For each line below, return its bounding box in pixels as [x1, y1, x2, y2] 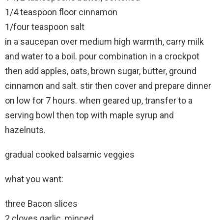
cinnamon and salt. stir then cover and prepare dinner [5, 80, 211, 91]
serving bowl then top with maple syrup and [5, 110, 174, 120]
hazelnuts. [5, 124, 46, 135]
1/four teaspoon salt [5, 21, 84, 32]
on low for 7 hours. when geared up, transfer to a [5, 95, 192, 106]
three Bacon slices [5, 198, 78, 209]
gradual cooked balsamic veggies [5, 149, 135, 160]
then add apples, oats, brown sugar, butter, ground [5, 65, 196, 76]
